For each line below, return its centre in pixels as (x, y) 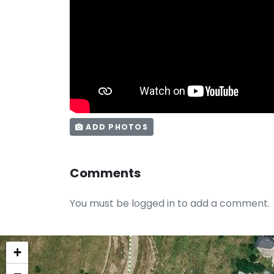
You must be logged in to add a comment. (170, 203)
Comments (105, 173)
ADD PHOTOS (116, 127)
